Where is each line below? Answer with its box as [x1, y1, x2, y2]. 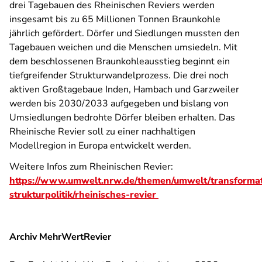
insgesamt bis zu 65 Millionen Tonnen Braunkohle [9, 13, 220, 26]
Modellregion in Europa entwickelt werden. [9, 139, 194, 152]
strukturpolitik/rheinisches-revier [9, 188, 158, 201]
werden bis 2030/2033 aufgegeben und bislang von [9, 97, 229, 110]
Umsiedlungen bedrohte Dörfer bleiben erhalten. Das [9, 111, 235, 124]
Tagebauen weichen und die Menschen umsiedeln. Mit [9, 41, 237, 54]
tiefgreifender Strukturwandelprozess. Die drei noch [9, 69, 229, 82]
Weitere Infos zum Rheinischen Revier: [9, 160, 173, 173]
